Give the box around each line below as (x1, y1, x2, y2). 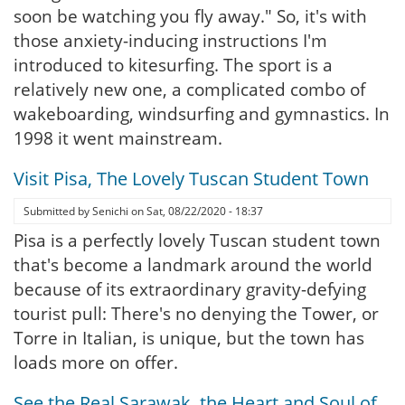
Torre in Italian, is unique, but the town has (14, 326, 364, 350)
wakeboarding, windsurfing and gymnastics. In (14, 102, 390, 126)
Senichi (92, 203, 128, 219)
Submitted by (24, 203, 92, 219)
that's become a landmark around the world (14, 253, 372, 277)
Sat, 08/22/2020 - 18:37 (146, 203, 263, 219)
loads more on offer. (14, 351, 178, 374)
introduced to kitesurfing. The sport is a (14, 53, 333, 77)
